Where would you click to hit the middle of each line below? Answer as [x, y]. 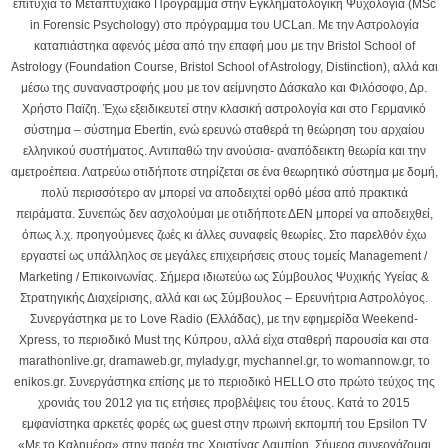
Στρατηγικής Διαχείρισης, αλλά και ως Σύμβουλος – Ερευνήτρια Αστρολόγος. [224, 297]
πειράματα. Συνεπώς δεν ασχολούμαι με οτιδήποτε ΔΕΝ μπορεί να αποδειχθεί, [224, 213]
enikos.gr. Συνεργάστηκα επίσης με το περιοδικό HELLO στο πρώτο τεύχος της [224, 381]
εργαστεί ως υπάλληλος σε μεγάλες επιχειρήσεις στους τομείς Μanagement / [224, 255]
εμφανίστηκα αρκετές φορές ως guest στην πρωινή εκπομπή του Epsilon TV [224, 423]
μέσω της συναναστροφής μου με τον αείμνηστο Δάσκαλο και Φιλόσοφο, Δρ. [224, 87]
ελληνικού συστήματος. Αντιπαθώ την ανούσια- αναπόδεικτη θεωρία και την [224, 150]
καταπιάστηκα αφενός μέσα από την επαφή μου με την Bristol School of [224, 45]
